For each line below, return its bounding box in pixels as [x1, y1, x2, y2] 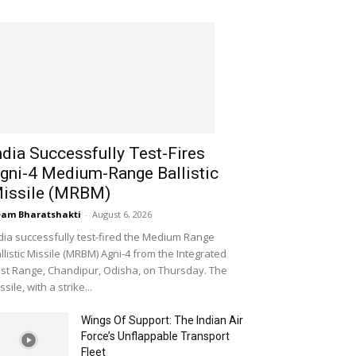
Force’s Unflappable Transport [81, 329, 230, 342]
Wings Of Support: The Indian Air [81, 313, 243, 327]
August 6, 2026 [92, 207, 152, 220]
